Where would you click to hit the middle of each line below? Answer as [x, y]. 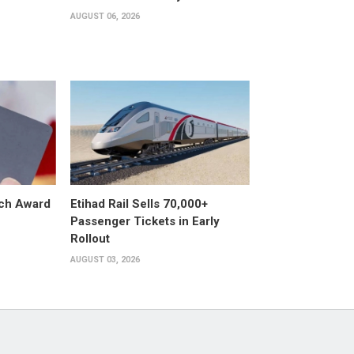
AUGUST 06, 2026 [105, 17]
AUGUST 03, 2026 [105, 259]
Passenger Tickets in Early [145, 221]
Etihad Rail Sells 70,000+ [139, 203]
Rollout [90, 238]
